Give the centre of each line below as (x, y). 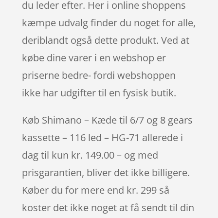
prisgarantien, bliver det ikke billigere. (106, 173)
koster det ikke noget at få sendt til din (108, 208)
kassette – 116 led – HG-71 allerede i (102, 137)
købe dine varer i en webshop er (94, 58)
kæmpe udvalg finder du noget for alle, (109, 23)
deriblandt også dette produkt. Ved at (105, 40)
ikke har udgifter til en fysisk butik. (99, 93)
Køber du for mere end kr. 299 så (95, 190)
